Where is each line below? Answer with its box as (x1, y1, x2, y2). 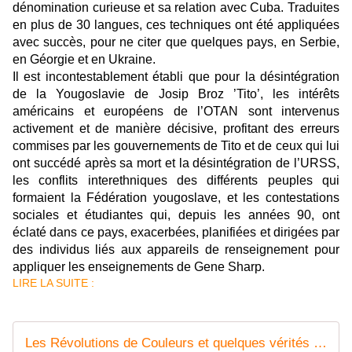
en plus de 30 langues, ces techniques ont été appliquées (13, 18, 339, 32)
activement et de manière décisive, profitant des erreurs (13, 122, 339, 136)
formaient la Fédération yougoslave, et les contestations (13, 191, 339, 205)
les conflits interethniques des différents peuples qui (13, 174, 339, 188)
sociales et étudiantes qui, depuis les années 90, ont (13, 208, 339, 222)
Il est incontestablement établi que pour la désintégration (13, 70, 339, 84)
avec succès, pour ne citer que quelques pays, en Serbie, (13, 35, 339, 49)
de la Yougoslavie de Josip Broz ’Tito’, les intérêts (13, 87, 339, 101)
